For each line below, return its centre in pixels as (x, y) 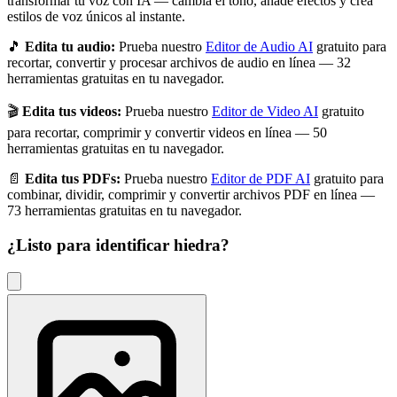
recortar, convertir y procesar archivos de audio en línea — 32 (179, 63)
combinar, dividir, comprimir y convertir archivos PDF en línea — (191, 195)
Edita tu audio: (70, 47)
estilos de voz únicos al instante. (96, 17)
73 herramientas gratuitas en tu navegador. (125, 211)
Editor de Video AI (265, 112)
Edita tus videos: (72, 112)
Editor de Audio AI (259, 47)
